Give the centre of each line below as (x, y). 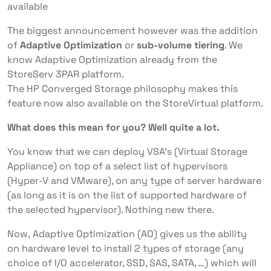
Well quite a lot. (184, 127)
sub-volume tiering (179, 45)
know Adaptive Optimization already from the (112, 60)
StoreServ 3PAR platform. (66, 74)
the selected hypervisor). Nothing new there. (111, 210)
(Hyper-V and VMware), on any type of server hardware (134, 181)
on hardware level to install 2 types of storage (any (126, 248)
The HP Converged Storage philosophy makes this (122, 89)
